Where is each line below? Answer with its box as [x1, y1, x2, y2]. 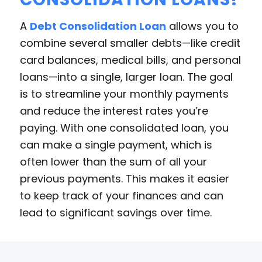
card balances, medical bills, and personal [19, 52, 241, 67]
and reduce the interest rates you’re [19, 103, 208, 118]
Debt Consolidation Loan [29, 18, 166, 33]
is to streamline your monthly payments [19, 86, 229, 101]
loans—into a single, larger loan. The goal [19, 69, 233, 84]
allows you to [166, 18, 239, 33]
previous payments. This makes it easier [19, 171, 229, 186]
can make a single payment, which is [19, 137, 212, 152]
